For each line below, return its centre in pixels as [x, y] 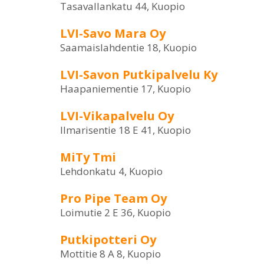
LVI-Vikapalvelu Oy [117, 116]
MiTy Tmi [88, 157]
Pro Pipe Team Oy [113, 198]
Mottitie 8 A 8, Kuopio [110, 254]
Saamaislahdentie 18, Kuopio [128, 47]
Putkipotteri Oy [108, 240]
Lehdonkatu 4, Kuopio [111, 171]
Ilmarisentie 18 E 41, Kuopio [126, 130]
